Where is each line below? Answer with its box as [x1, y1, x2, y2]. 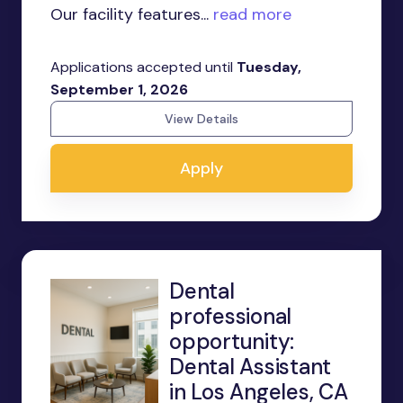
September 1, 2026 [50, 80, 188, 99]
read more [209, 4, 291, 25]
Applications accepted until [50, 58, 237, 76]
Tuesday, [237, 58, 301, 76]
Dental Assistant [169, 353, 332, 381]
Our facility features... [50, 4, 209, 25]
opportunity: [169, 327, 295, 355]
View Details [165, 111, 238, 127]
